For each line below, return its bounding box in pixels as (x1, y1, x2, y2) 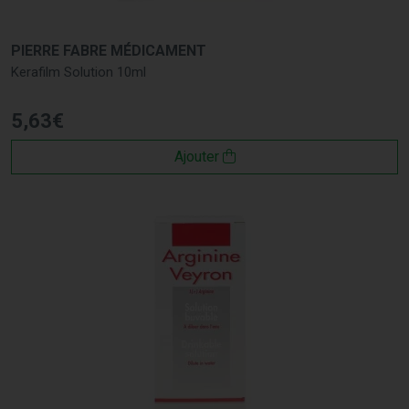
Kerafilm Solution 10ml (11, 63, 146, 80)
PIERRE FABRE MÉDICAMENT (11, 41, 206, 59)
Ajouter (173, 147, 223, 165)
